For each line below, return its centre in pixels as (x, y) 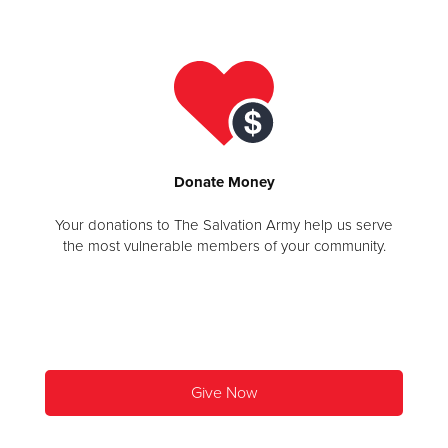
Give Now (224, 392)
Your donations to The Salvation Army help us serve (224, 224)
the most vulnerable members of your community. (224, 245)
